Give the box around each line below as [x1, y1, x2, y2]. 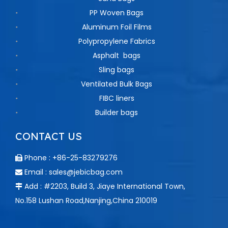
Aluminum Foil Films [81, 21, 152, 32]
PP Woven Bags [90, 7, 144, 18]
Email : [22, 166, 49, 177]
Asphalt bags [93, 50, 140, 61]
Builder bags [95, 107, 138, 118]
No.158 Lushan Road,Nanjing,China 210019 [15, 195, 157, 206]
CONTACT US [15, 129, 82, 142]
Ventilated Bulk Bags [81, 78, 152, 89]
